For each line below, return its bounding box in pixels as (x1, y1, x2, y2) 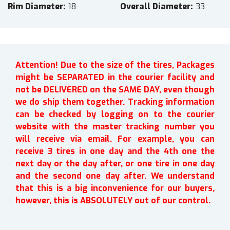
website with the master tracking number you (15, 121, 215, 132)
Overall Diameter (120, 1, 190, 12)
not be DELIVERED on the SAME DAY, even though (15, 84, 215, 95)
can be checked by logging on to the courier (15, 109, 215, 120)
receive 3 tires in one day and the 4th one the (15, 146, 215, 157)
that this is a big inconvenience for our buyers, (15, 183, 215, 194)
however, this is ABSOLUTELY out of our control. (15, 195, 210, 206)
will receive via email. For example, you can (15, 133, 215, 145)
